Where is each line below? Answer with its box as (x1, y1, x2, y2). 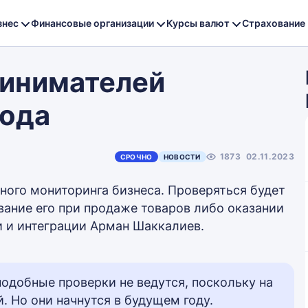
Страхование (242, 16, 305, 29)
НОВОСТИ (163, 153, 201, 161)
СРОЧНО (120, 153, 153, 161)
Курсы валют (166, 16, 230, 29)
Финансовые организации (31, 16, 154, 29)
